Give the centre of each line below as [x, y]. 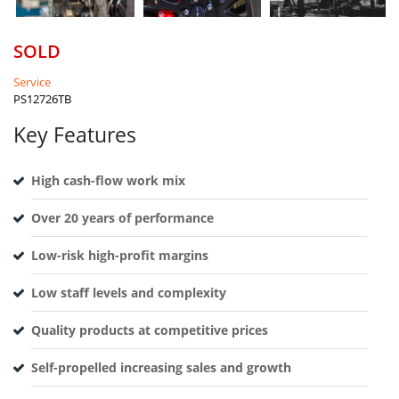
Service [32, 82]
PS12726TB [42, 99]
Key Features [75, 134]
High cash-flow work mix [108, 180]
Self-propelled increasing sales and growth [161, 367]
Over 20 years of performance [122, 218]
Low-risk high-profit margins [120, 255]
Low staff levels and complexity [129, 293]
